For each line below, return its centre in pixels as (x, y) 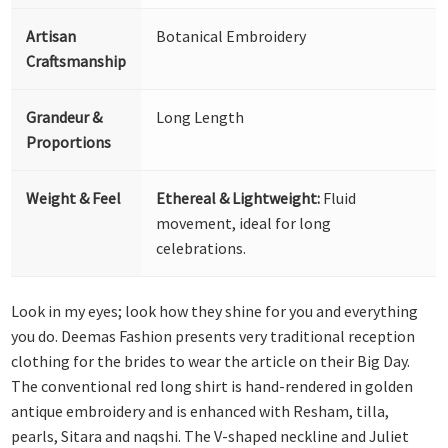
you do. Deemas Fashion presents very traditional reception (213, 336)
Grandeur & (64, 116)
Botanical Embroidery (231, 35)
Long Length (200, 116)
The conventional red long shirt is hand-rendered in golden (212, 386)
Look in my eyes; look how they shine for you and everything (215, 311)
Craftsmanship (76, 60)
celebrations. (201, 247)
